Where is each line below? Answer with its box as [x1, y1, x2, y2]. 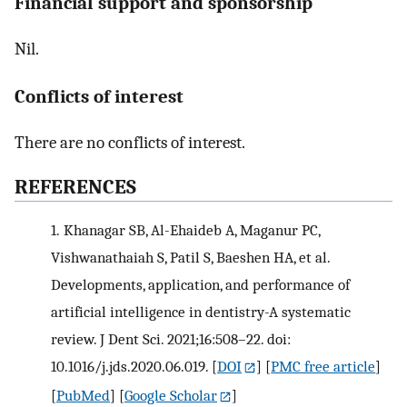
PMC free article [271, 357, 376, 376]
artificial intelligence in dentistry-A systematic [51, 303, 351, 322]
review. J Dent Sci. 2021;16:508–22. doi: [51, 330, 291, 349]
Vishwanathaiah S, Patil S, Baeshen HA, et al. [51, 248, 330, 267]
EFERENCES [28, 174, 136, 199]
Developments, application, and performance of [51, 275, 350, 294]
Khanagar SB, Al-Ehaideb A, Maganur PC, [63, 221, 320, 240]
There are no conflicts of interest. [15, 132, 245, 153]
